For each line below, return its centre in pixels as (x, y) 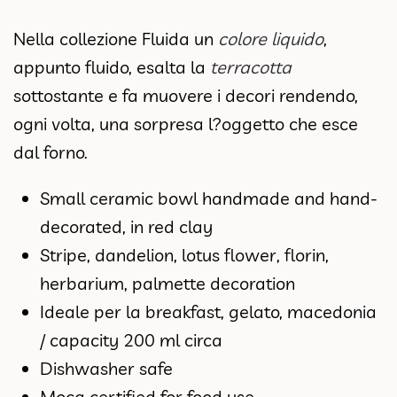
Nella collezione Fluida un (116, 39)
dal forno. (51, 152)
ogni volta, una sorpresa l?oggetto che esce (186, 124)
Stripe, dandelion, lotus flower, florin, (184, 255)
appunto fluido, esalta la (109, 67)
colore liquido (271, 39)
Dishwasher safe (106, 369)
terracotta (249, 67)
